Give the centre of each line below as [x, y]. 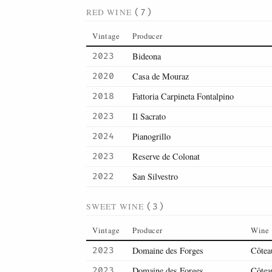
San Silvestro [155, 176]
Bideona [147, 56]
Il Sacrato [149, 116]
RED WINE [110, 12]
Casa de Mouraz [161, 76]
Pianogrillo [151, 136]
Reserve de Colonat [166, 156]
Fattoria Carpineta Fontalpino [183, 96]
